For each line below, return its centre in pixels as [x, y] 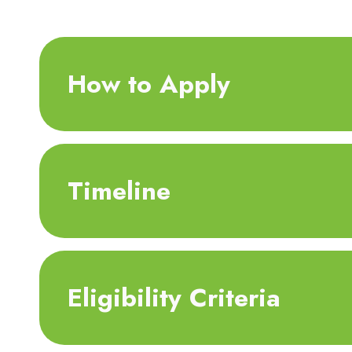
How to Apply [149, 84]
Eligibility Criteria [174, 297]
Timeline [119, 191]
